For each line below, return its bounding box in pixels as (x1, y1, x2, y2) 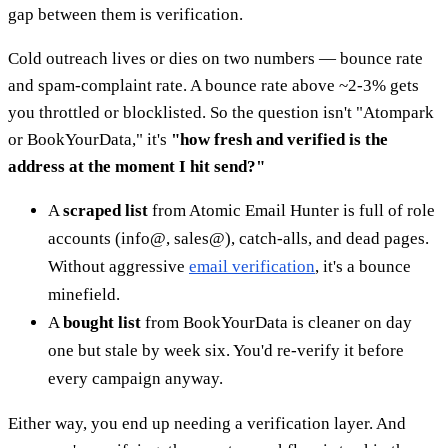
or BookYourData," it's (8, 129, 171, 149)
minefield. (48, 284, 120, 304)
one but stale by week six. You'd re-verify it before (48, 340, 404, 360)
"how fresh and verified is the (171, 129, 388, 149)
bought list (63, 312, 141, 332)
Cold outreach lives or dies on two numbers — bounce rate (8, 48, 423, 68)
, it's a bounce (315, 256, 411, 276)
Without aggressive (48, 256, 189, 276)
